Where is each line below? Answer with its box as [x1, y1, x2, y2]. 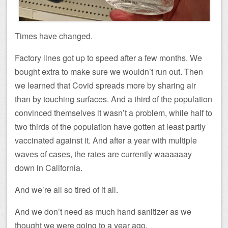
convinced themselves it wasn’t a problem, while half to [15, 106, 212, 119]
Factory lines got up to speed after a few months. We [15, 51, 202, 64]
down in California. [15, 161, 82, 174]
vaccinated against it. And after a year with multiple [15, 134, 197, 146]
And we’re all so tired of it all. [15, 183, 118, 195]
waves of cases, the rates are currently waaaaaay [15, 148, 192, 160]
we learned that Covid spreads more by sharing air [15, 79, 196, 91]
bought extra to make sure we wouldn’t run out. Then [15, 65, 203, 77]
